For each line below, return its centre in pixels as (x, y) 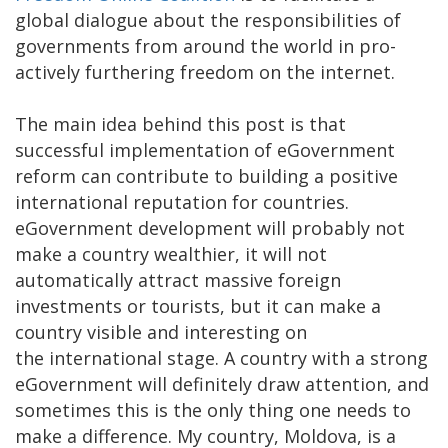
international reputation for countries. (182, 201)
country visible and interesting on (161, 331)
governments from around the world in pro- (205, 45)
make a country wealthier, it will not (171, 253)
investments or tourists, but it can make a (198, 305)
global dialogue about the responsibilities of (208, 19)
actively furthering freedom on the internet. (205, 71)
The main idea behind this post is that (180, 123)
